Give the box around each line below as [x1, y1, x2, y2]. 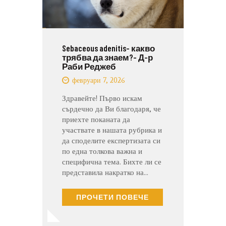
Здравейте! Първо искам [62, 93, 142, 103]
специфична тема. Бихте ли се [62, 157, 161, 166]
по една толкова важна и [62, 146, 142, 156]
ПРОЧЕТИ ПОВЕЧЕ [76, 192, 149, 201]
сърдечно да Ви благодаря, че [62, 104, 161, 114]
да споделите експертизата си [62, 136, 160, 145]
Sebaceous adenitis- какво [62, 42, 155, 53]
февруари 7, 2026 [72, 76, 125, 85]
